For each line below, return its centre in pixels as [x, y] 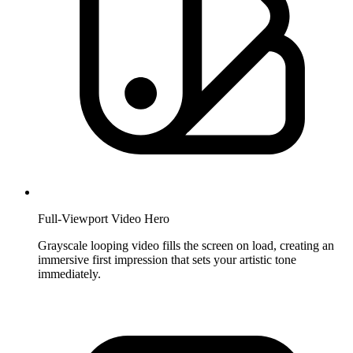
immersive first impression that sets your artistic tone [167, 259]
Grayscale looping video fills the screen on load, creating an [186, 245]
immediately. [69, 273]
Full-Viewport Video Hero [104, 218]
